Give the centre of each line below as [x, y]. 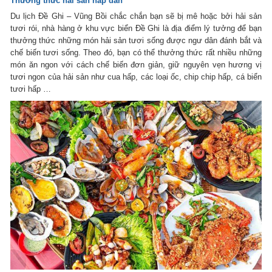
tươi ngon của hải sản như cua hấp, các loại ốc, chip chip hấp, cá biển [136, 76]
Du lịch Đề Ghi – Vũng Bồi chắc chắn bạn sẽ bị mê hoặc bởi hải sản [136, 16]
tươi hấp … [31, 89]
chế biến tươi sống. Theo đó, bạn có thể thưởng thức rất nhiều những [136, 52]
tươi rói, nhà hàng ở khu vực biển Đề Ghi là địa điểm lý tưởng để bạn [136, 28]
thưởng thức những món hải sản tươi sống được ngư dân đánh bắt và [136, 40]
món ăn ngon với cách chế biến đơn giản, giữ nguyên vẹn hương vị [136, 64]
